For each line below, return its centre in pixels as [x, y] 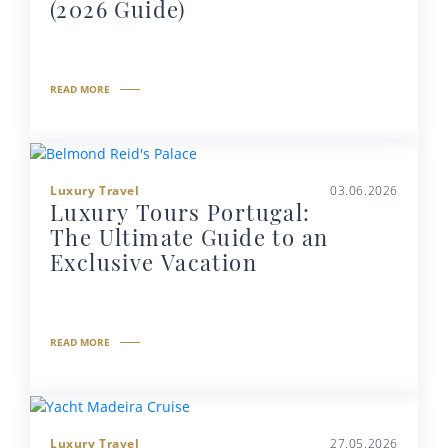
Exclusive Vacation [154, 262]
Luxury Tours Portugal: [180, 212]
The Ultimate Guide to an [189, 237]
